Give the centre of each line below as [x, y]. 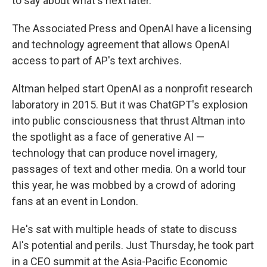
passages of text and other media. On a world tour [129, 169]
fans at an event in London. [75, 201]
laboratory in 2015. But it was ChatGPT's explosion [130, 105]
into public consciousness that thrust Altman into [128, 121]
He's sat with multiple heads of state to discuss [125, 229]
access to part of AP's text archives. [97, 60]
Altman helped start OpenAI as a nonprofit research [132, 89]
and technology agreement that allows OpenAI [121, 44]
